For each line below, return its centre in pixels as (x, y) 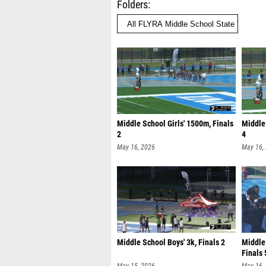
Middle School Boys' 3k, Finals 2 (171, 243)
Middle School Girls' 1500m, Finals (175, 124)
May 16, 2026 (136, 147)
